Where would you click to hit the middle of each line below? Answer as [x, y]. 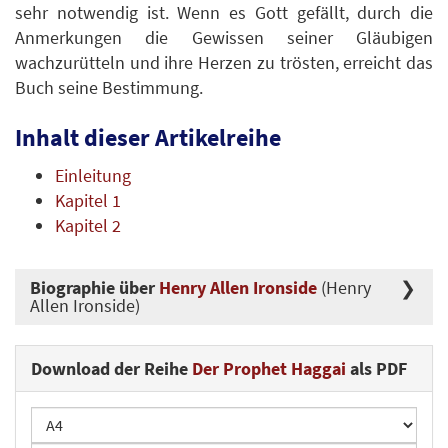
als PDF [376, 368]
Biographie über [94, 287]
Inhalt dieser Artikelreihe [148, 137]
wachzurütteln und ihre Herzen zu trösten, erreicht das [224, 62]
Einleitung [93, 176]
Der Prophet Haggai [269, 368]
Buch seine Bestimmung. [109, 87]
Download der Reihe [111, 368]
